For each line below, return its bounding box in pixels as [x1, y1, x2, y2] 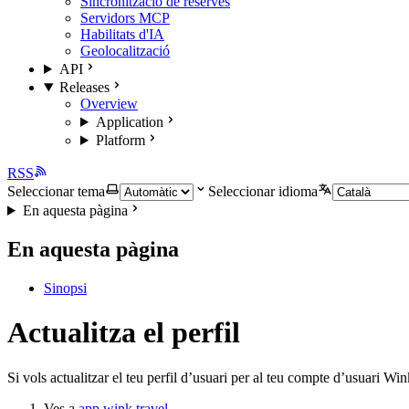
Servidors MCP [80, 10, 170, 26]
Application [95, 114, 163, 130]
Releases [58, 79, 110, 95]
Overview [80, 96, 138, 111]
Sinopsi [44, 279, 87, 296]
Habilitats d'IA [80, 26, 164, 42]
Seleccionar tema [7, 184, 105, 199]
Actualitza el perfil [7, 316, 240, 350]
